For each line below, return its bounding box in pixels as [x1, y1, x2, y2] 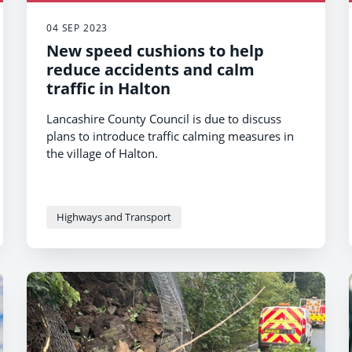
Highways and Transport [57, 209, 171, 224]
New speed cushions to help [46, 39, 264, 61]
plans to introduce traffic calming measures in [46, 127, 294, 144]
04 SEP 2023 [46, 20, 108, 35]
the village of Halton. [46, 145, 158, 161]
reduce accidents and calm [46, 58, 255, 80]
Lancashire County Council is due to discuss [46, 110, 281, 126]
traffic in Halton [46, 77, 170, 99]
